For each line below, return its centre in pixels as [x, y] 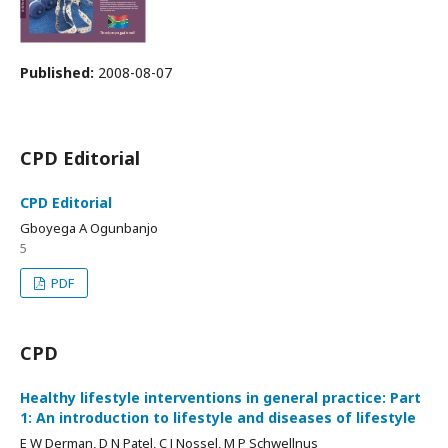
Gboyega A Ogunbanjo [89, 228]
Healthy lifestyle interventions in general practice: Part [220, 397]
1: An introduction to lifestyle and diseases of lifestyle [218, 417]
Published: [59, 72]
